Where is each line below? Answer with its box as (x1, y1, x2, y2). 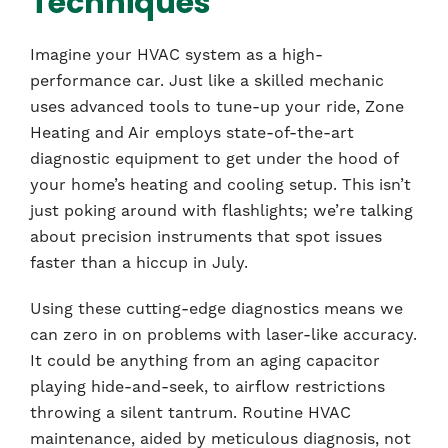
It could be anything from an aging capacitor (30, 351, 380, 371)
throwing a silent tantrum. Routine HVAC (30, 403, 351, 423)
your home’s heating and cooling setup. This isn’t (30, 175, 411, 195)
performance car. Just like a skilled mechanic (30, 71, 384, 91)
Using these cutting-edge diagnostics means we (30, 299, 403, 319)
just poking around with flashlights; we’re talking (30, 201, 413, 221)
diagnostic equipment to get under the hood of (30, 149, 398, 169)
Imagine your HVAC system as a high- (30, 45, 323, 65)
